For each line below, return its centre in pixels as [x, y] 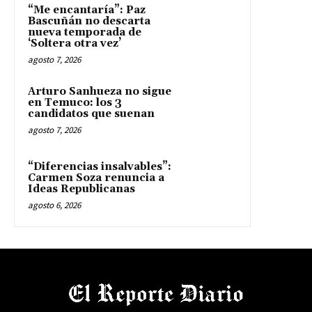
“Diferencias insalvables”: [100, 166]
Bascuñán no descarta [89, 21]
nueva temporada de [85, 32]
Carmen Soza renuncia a [96, 178]
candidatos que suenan [91, 114]
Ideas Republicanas [81, 189]
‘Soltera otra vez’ [75, 43]
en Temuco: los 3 [75, 102]
